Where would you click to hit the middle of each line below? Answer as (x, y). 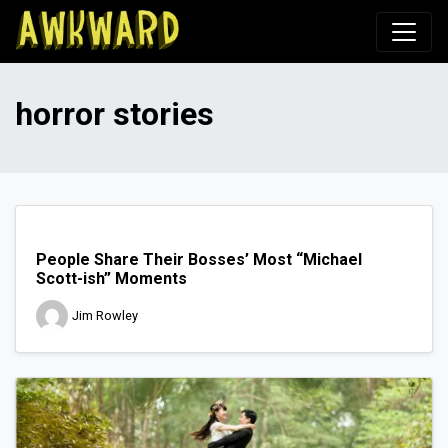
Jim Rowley (105, 316)
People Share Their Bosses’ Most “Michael (199, 259)
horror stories (114, 114)
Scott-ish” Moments (111, 278)
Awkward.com (240, 27)
